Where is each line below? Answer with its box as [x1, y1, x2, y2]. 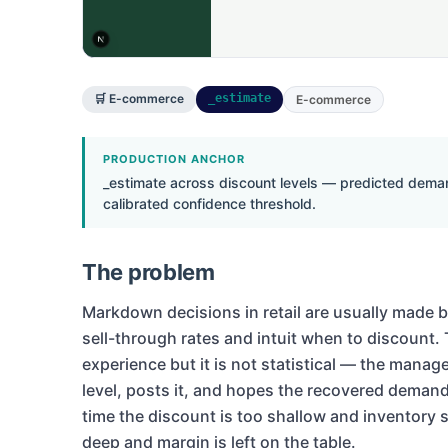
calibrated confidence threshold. [103, 195, 316, 213]
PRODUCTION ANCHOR [103, 152, 245, 167]
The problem [82, 259, 215, 286]
